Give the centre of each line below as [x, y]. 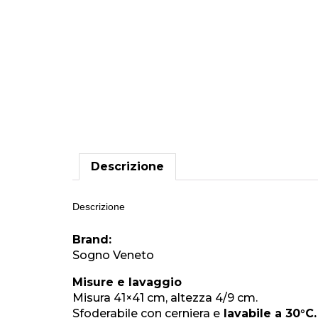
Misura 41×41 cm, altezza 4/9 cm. [165, 297]
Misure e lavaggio [127, 282]
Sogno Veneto [113, 255]
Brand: [92, 239]
